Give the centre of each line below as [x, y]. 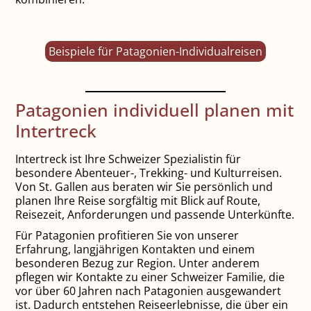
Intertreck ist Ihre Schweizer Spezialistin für [128, 159]
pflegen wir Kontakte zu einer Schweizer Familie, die [150, 277]
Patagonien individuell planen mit [155, 109]
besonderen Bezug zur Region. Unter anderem [138, 263]
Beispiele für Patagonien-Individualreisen [155, 52]
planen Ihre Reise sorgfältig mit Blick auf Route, [138, 200]
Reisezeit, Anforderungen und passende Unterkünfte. [155, 214]
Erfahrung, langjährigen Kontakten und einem [135, 249]
